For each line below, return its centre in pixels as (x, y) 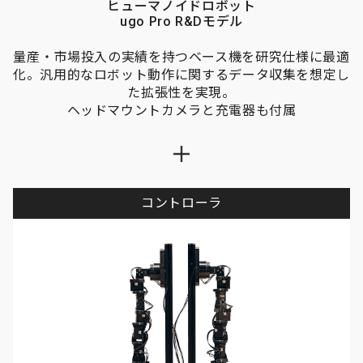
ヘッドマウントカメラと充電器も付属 (181, 111)
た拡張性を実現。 (181, 93)
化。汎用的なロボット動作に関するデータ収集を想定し (182, 75)
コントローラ (181, 203)
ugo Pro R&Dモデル (181, 21)
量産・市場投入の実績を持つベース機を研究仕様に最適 (181, 57)
